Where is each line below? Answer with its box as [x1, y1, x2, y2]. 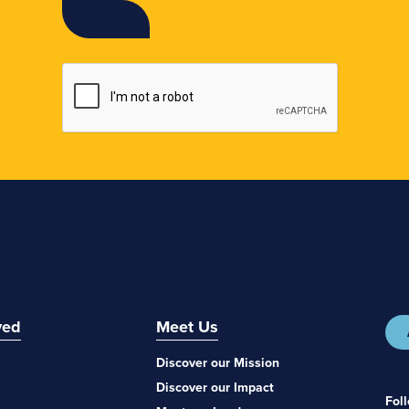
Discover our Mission [156, 353, 280, 372]
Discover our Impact [156, 378, 275, 396]
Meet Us [156, 315, 219, 339]
